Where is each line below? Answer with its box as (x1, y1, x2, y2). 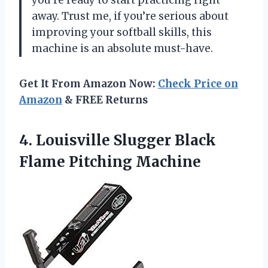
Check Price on (158, 77, 238, 90)
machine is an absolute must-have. (32, 41, 213, 55)
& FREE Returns (62, 93, 148, 106)
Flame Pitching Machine (19, 152, 201, 171)
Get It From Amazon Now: (19, 77, 158, 90)
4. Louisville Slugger (19, 130, 175, 150)
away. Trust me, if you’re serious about (32, 9, 229, 23)
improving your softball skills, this (32, 25, 212, 39)
